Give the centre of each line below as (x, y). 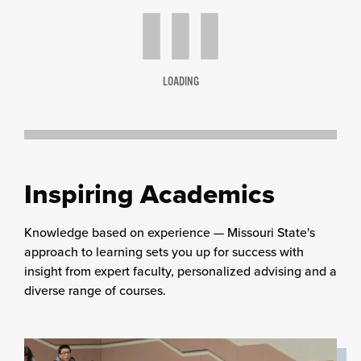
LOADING (180, 81)
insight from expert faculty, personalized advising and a (180, 271)
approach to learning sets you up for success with (164, 251)
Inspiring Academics (149, 194)
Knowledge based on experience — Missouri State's (170, 232)
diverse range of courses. (95, 290)
